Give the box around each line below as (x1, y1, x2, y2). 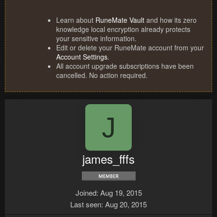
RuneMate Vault (95, 15, 144, 25)
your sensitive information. (56, 33, 137, 44)
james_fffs (82, 150, 135, 168)
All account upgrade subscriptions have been (56, 61, 194, 71)
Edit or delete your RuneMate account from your (56, 43, 204, 53)
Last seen (70, 199, 101, 210)
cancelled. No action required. (56, 70, 148, 80)
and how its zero (144, 15, 197, 25)
